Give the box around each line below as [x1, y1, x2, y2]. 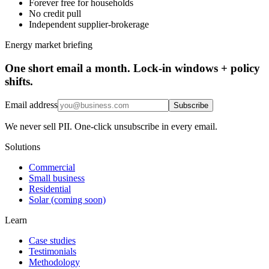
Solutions [5, 142, 40, 153]
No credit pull [29, 8, 81, 19]
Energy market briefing [5, 39, 92, 50]
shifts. [5, 74, 33, 88]
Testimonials [29, 246, 76, 257]
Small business [29, 173, 85, 184]
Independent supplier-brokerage [29, 19, 149, 29]
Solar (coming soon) [29, 195, 106, 205]
